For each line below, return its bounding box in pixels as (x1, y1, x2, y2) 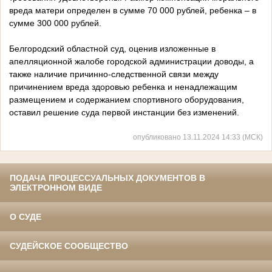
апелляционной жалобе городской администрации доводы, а (9, 56, 254, 67)
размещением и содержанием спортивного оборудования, (9, 95, 244, 105)
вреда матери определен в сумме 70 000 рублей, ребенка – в (9, 5, 256, 16)
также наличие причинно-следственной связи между (9, 69, 219, 80)
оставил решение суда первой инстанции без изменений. (9, 107, 239, 118)
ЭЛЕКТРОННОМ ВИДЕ (10, 183, 102, 193)
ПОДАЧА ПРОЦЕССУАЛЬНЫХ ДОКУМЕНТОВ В (10, 173, 205, 183)
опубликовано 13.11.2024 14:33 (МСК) (133, 133, 263, 141)
